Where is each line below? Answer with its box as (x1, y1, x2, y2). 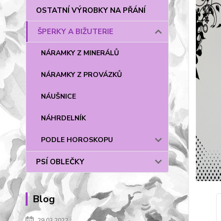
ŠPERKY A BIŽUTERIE (37, 27, 113, 37)
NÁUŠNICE (41, 92, 76, 101)
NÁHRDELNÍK (41, 113, 86, 123)
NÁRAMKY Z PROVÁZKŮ (41, 70, 122, 79)
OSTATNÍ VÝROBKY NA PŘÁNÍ (36, 5, 146, 15)
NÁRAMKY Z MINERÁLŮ (41, 48, 119, 58)
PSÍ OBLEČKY (36, 157, 84, 167)
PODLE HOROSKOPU (41, 135, 113, 145)
